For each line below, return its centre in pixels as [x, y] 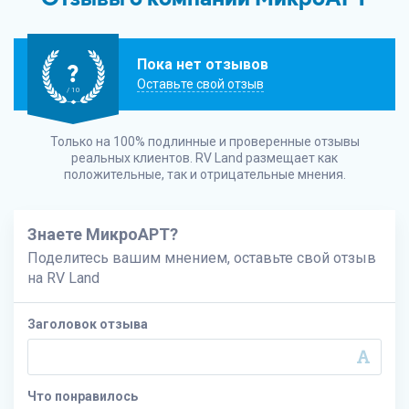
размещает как [290, 158]
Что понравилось [83, 396]
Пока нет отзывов [203, 64]
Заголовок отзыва [88, 324]
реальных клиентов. [133, 158]
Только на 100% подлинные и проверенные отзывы [204, 142]
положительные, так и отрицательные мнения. [204, 174]
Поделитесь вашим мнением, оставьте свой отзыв [202, 258]
